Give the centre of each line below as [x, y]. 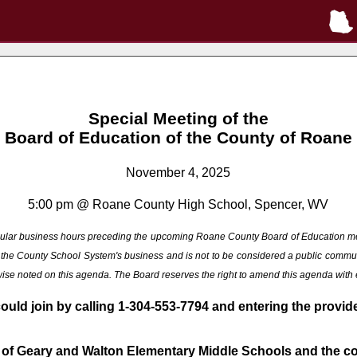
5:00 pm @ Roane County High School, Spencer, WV [178, 205]
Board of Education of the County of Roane [178, 137]
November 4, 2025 [178, 173]
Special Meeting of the [178, 118]
